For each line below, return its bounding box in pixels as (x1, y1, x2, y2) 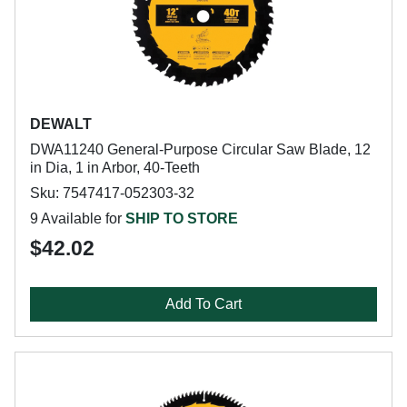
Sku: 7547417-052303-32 (30, 185, 194, 201)
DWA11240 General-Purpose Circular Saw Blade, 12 (30, 142, 371, 157)
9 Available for (30, 211, 125, 226)
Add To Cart (165, 296, 242, 312)
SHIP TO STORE (125, 211, 238, 226)
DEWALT (30, 116, 92, 132)
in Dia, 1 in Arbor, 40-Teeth (30, 160, 200, 175)
